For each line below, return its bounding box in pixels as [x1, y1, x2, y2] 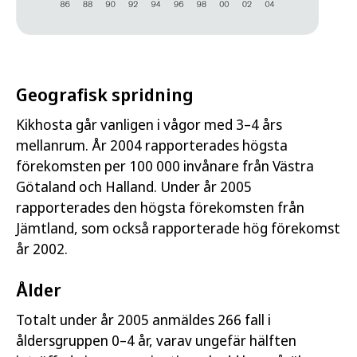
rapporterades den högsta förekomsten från [16, 198, 304, 217]
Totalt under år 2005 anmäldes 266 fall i [16, 310, 271, 329]
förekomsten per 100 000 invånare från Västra [16, 156, 314, 175]
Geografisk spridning [16, 82, 194, 106]
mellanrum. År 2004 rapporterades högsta [16, 135, 288, 155]
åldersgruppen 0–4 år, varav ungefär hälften [16, 331, 296, 350]
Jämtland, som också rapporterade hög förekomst [16, 218, 340, 237]
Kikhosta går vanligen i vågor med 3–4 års [16, 115, 282, 134]
